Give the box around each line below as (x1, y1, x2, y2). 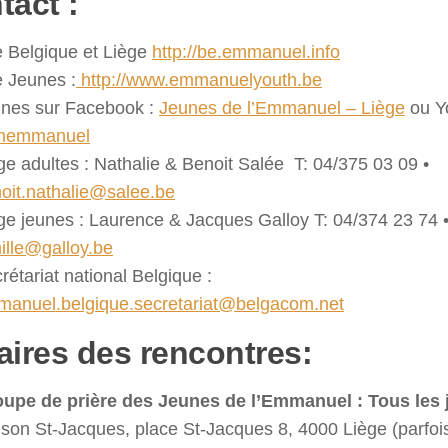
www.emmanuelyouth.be (126, 70, 322, 91)
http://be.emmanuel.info (152, 42, 340, 63)
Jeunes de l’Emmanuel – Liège (159, 98, 405, 119)
